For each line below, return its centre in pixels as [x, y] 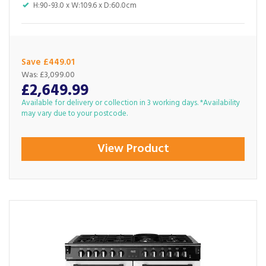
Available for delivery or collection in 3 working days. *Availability [131, 103]
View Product [133, 149]
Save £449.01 [48, 62]
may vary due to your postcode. [75, 114]
